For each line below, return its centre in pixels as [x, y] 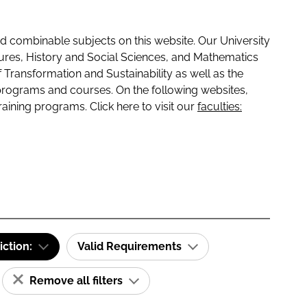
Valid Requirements [131, 246]
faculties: [220, 107]
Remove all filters [76, 281]
